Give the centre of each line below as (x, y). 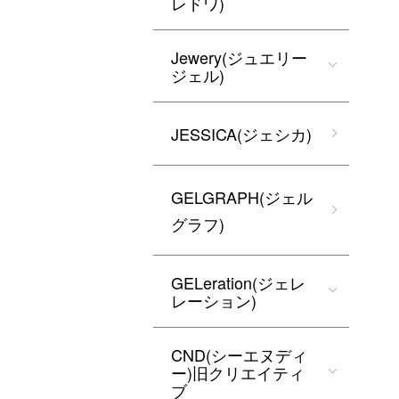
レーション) (214, 300)
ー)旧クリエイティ (238, 372)
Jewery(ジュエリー (239, 57)
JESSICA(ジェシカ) (241, 134)
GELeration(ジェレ (238, 282)
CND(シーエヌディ (239, 354)
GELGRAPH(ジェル (242, 197)
